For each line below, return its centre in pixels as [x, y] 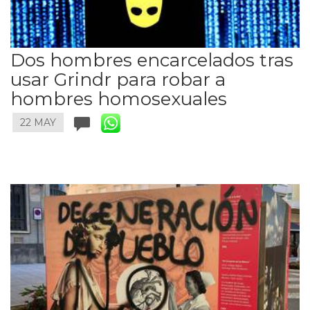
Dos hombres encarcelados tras [152, 61]
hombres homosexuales [119, 99]
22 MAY [38, 123]
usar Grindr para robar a [118, 80]
